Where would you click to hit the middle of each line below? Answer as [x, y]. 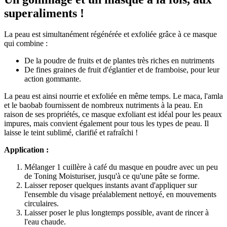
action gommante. [53, 79]
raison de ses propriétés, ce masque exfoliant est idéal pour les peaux [113, 115]
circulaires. [42, 204]
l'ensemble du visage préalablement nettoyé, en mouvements [120, 195]
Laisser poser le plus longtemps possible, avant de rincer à [117, 213]
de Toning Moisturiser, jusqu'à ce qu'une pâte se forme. [112, 176]
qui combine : [26, 44]
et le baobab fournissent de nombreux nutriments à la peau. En [103, 105]
